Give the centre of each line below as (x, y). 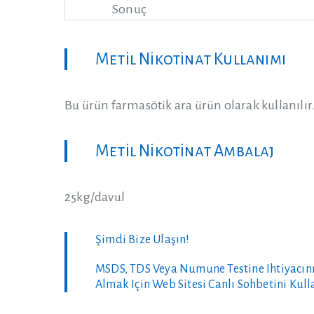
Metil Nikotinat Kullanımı (191, 59)
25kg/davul (95, 197)
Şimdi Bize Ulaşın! (143, 240)
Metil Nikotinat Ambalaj (185, 151)
